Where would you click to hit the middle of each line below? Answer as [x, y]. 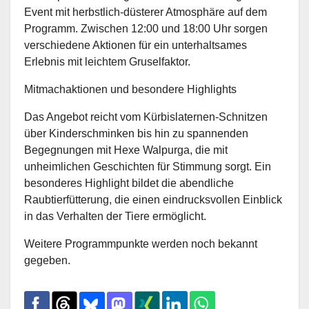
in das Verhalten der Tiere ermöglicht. [115, 217]
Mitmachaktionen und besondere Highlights [130, 90]
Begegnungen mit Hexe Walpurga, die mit [126, 150]
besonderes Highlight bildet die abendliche [129, 183]
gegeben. [47, 261]
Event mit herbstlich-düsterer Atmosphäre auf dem [146, 12]
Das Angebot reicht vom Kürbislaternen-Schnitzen [146, 117]
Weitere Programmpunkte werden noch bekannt [141, 244]
